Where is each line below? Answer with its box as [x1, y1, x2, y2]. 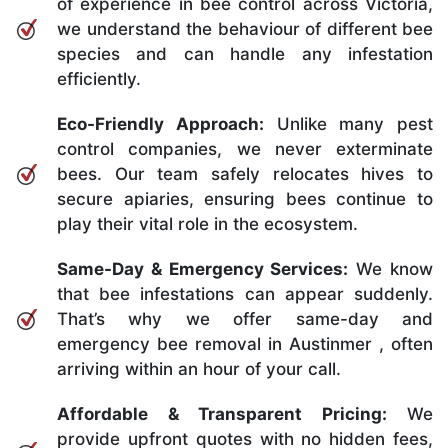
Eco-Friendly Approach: [57, 113, 264, 134]
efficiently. [57, 68, 141, 89]
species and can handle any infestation [57, 43, 433, 64]
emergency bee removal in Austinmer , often [57, 333, 433, 354]
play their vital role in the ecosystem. [57, 213, 358, 234]
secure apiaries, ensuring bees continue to [57, 188, 433, 209]
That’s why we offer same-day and [57, 308, 433, 329]
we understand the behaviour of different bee [57, 18, 433, 39]
